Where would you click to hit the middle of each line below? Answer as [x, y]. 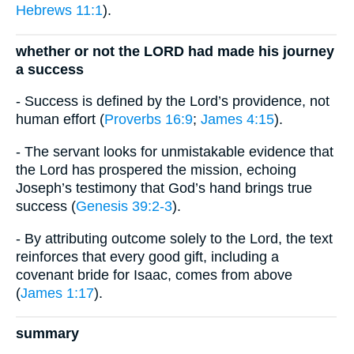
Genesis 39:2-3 [124, 207]
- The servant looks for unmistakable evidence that [175, 152]
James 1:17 [57, 293]
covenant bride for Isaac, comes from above [154, 275]
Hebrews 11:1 [59, 11]
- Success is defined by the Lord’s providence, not [173, 102]
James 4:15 [237, 120]
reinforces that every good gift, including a [147, 256]
